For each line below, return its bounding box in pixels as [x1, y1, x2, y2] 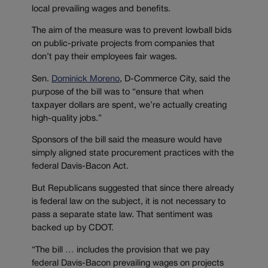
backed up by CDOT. [32, 224, 114, 233]
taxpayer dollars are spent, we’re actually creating [32, 101, 227, 109]
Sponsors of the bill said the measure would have [32, 136, 222, 145]
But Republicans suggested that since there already [32, 185, 234, 193]
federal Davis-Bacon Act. [32, 163, 129, 171]
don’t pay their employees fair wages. [32, 53, 177, 62]
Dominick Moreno [51, 75, 120, 83]
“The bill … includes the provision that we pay [32, 246, 209, 254]
